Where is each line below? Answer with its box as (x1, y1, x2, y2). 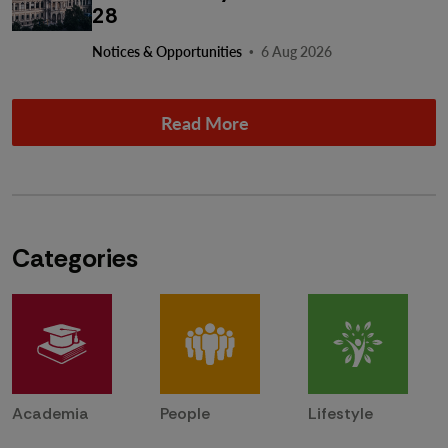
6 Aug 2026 (258, 42, 332, 61)
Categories (12, 242, 138, 275)
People (160, 403, 210, 424)
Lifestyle (308, 403, 373, 424)
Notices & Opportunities (92, 42, 242, 61)
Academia (12, 403, 89, 424)
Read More (160, 110, 249, 135)
